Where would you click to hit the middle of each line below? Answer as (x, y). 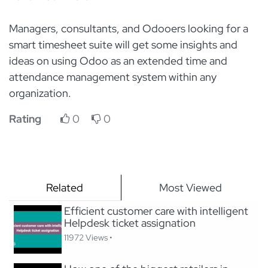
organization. (40, 93)
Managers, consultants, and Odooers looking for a (129, 29)
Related (65, 188)
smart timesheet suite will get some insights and (123, 45)
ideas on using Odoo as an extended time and (118, 61)
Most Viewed (190, 188)
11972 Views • (89, 238)
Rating (25, 119)
